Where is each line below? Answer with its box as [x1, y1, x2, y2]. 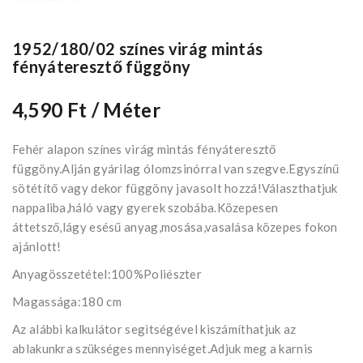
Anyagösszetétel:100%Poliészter [12, 267, 202, 282]
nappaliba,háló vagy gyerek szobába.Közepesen [12, 200, 279, 216]
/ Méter [91, 98, 160, 122]
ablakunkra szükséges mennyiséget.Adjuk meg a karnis [12, 341, 314, 357]
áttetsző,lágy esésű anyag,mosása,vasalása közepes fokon [12, 220, 338, 235]
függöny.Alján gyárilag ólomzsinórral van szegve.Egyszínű [12, 161, 340, 177]
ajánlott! [12, 239, 62, 254]
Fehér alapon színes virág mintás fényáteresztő [12, 142, 276, 157]
